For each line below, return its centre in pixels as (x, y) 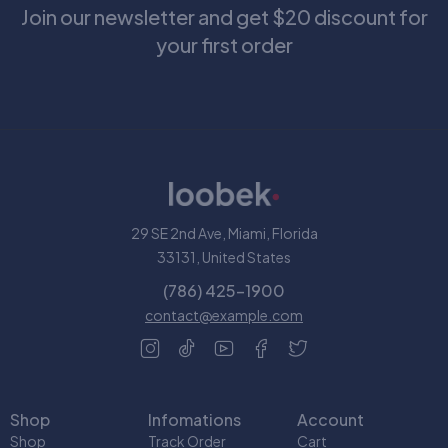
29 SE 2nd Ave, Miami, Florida (224, 232)
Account (330, 419)
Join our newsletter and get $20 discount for (224, 16)
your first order (224, 44)
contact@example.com (224, 314)
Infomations (194, 419)
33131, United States (224, 256)
